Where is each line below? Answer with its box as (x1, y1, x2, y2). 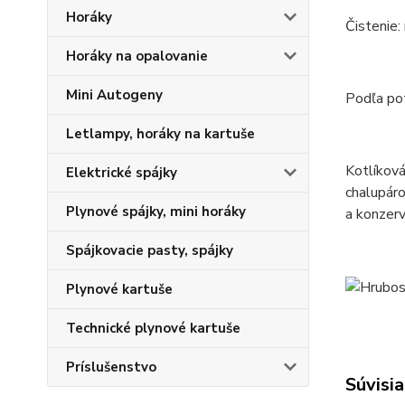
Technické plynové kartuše (66, 319, 240, 337)
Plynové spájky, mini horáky (66, 202, 246, 221)
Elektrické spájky (66, 164, 177, 182)
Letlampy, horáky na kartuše (66, 125, 255, 143)
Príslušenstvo (66, 358, 156, 376)
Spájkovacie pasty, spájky (66, 241, 233, 259)
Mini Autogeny (66, 86, 163, 104)
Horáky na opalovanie (66, 47, 208, 65)
